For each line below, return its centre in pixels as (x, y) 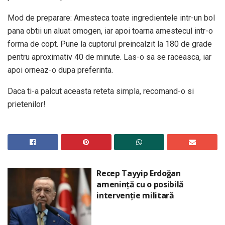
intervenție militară (135, 195)
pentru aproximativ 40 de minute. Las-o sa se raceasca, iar (109, 57)
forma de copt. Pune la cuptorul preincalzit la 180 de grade (110, 44)
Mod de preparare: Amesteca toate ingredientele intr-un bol (111, 18)
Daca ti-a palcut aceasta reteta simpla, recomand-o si (101, 91)
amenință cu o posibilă (140, 184)
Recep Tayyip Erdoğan (139, 173)
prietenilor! (27, 104)
